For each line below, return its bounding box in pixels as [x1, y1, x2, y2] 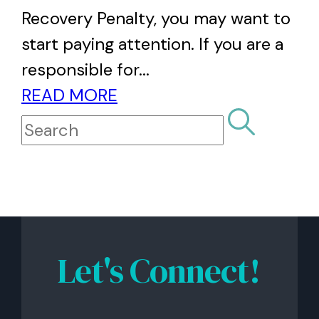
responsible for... [21, 58, 150, 80]
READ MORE [21, 84, 117, 106]
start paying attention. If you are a [21, 33, 283, 55]
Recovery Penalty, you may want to [21, 7, 291, 29]
